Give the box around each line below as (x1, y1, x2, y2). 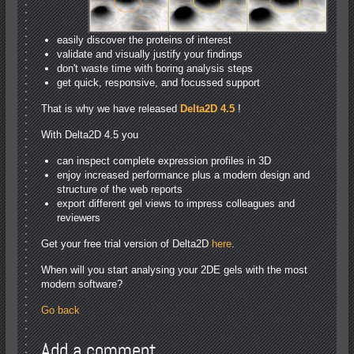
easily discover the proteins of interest (57, 34, 232, 47)
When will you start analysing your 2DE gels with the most (41, 264, 308, 277)
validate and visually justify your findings (57, 48, 243, 61)
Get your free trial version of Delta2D (41, 238, 213, 250)
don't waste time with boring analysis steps (57, 62, 254, 75)
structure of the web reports (57, 183, 183, 196)
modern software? (41, 278, 123, 291)
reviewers (57, 212, 101, 224)
